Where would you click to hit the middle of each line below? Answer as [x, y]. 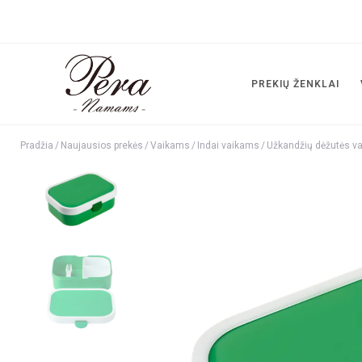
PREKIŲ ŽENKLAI [295, 84]
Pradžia [37, 145]
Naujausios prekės [102, 145]
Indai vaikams [228, 145]
